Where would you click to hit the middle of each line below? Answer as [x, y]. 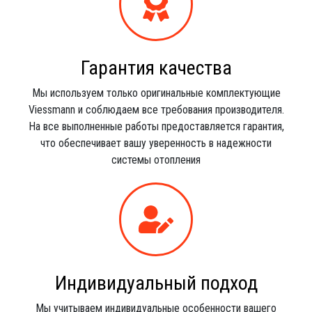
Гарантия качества [156, 68]
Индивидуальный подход [156, 283]
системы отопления [156, 160]
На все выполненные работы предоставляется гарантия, [156, 126]
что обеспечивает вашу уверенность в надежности [156, 143]
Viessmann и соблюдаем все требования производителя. [156, 110]
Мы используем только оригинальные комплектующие [156, 93]
